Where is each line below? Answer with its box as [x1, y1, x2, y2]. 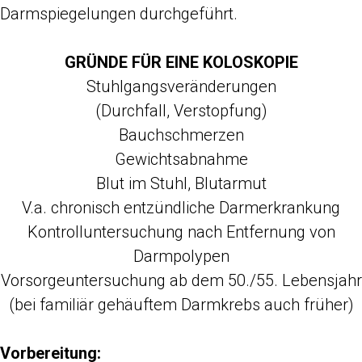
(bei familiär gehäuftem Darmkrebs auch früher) [8, 295, 354, 314]
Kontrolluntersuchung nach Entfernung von [27, 222, 335, 242]
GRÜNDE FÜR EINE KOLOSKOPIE [64, 53, 298, 72]
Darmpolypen [133, 246, 229, 266]
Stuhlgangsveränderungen [86, 77, 276, 96]
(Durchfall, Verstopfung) [95, 101, 267, 120]
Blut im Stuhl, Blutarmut [95, 174, 267, 193]
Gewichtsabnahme [114, 149, 248, 169]
